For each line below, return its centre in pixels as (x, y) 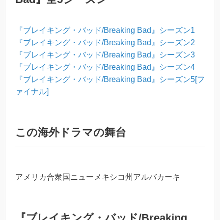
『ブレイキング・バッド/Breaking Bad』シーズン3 (105, 55)
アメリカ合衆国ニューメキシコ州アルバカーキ (98, 177)
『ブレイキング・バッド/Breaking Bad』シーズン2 (105, 42)
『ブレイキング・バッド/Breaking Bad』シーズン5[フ (110, 79)
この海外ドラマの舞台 (71, 132)
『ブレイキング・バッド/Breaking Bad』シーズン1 (105, 30)
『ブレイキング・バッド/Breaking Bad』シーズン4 (105, 67)
